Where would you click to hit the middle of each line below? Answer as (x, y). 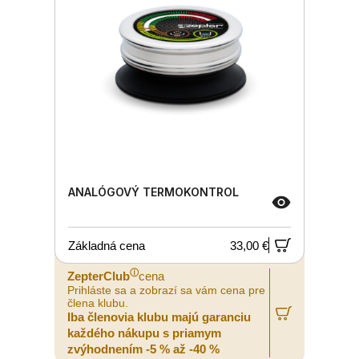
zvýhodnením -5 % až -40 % (143, 349)
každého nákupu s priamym (144, 333)
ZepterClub (99, 276)
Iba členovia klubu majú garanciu (159, 317)
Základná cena (107, 245)
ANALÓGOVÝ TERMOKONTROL (153, 192)
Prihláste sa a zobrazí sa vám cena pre (166, 290)
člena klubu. (98, 303)
